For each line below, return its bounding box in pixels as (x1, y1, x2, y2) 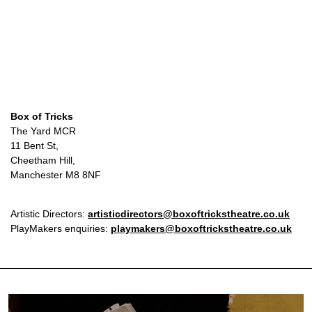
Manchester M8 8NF (10, 169, 101, 181)
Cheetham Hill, (10, 155, 75, 166)
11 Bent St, (10, 140, 58, 152)
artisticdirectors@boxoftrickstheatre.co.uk (88, 208, 290, 220)
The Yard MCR (10, 125, 76, 137)
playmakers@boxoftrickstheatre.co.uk (111, 223, 292, 235)
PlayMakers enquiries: (10, 223, 111, 235)
